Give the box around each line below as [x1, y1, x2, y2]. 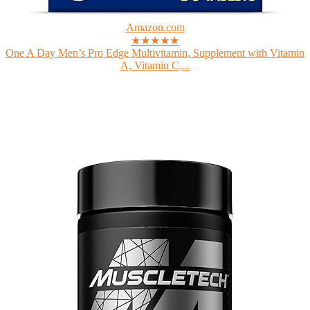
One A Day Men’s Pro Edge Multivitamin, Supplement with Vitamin [6, 47, 304, 59]
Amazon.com [125, 21, 185, 33]
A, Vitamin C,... [120, 60, 190, 71]
